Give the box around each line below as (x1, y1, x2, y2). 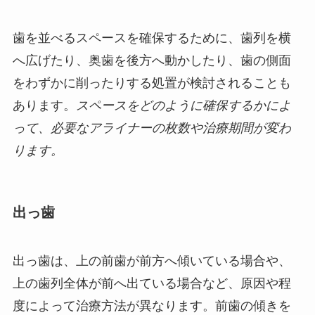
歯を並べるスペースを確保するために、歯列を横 (12, 30, 291, 45)
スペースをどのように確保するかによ (75, 98, 291, 112)
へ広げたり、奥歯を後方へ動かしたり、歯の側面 (12, 53, 291, 67)
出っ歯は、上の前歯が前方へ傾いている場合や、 (12, 254, 291, 269)
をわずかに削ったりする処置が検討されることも (12, 75, 291, 90)
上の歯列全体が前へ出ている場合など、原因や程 (12, 276, 291, 291)
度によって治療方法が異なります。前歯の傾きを (12, 299, 291, 314)
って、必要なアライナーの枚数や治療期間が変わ (12, 120, 291, 135)
